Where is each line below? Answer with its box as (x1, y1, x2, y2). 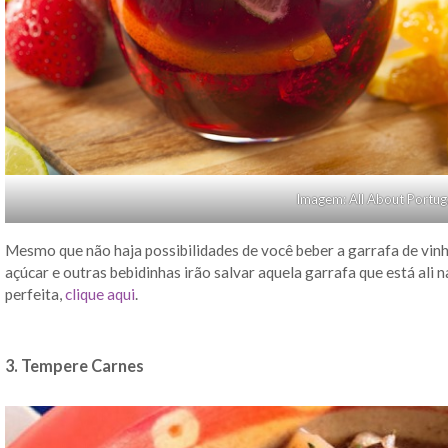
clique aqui (65, 284, 135, 303)
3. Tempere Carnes (5, 355, 144, 375)
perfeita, (5, 284, 65, 303)
